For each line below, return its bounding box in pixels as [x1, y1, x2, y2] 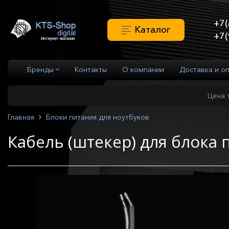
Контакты [74, 65, 107, 75]
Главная [8, 112, 34, 122]
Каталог [134, 24, 171, 36]
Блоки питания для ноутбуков [46, 112, 149, 122]
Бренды [27, 65, 56, 75]
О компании [122, 65, 164, 75]
